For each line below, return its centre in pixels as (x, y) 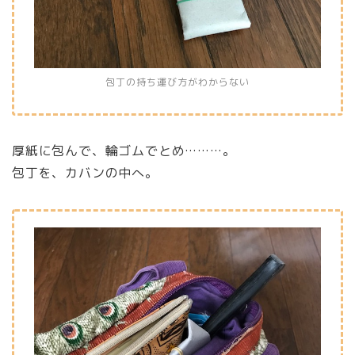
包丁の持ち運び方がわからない (177, 82)
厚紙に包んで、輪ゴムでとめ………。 (124, 151)
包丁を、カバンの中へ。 (85, 173)
